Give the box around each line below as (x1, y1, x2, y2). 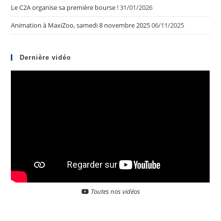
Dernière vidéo (20, 54, 72, 62)
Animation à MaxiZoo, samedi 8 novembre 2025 (11, 21, 150, 30)
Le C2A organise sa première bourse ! (11, 3, 119, 12)
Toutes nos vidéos (89, 187, 140, 196)
